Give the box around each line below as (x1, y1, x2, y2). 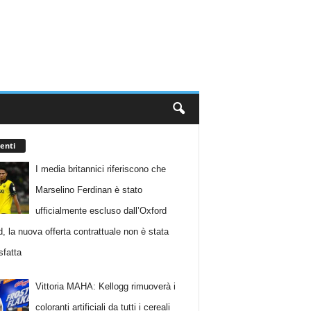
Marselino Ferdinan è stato (35, 184, 143, 195)
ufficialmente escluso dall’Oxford (35, 205, 167, 216)
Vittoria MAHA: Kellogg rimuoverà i (35, 281, 176, 292)
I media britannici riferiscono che (35, 163, 167, 174)
